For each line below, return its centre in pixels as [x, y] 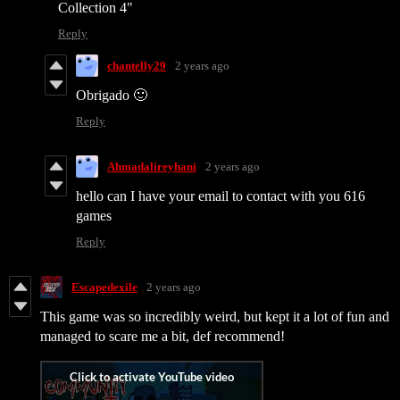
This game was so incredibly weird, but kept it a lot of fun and [215, 317]
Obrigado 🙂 [113, 96]
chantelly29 [137, 65]
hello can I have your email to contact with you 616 [221, 196]
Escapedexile [104, 287]
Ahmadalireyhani [152, 166]
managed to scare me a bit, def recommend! [162, 337]
